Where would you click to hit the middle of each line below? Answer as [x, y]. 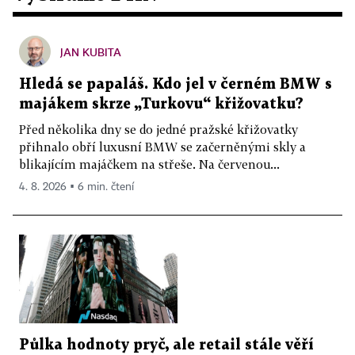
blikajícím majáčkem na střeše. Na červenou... [149, 164]
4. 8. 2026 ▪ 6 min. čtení [76, 187]
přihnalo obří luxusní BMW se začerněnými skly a [162, 146]
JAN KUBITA [91, 52]
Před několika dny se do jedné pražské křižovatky [158, 129]
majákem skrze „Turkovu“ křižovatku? [161, 104]
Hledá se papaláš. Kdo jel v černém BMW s [176, 84]
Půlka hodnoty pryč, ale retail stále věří [166, 345]
